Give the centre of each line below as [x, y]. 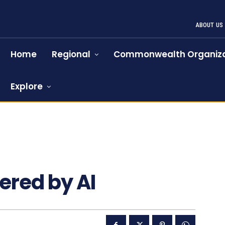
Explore [27, 86]
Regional [71, 54]
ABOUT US [209, 25]
